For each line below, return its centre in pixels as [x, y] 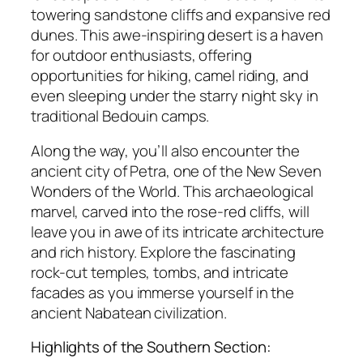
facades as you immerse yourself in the [163, 293]
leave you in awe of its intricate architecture [178, 232]
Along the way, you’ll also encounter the [165, 151]
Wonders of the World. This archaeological [172, 191]
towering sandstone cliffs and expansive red [181, 14]
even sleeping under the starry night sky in [175, 95]
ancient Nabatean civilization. [129, 313]
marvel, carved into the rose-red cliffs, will [170, 211]
